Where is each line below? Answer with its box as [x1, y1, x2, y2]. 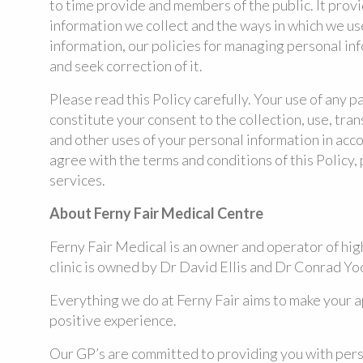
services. [49, 171, 105, 189]
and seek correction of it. [49, 57, 203, 75]
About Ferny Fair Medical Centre [49, 204, 263, 222]
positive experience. [49, 311, 177, 329]
